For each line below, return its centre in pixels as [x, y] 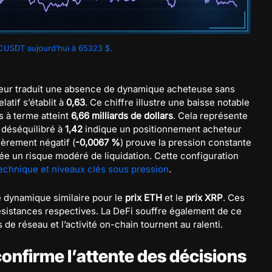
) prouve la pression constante [186, 142]
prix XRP [204, 197]
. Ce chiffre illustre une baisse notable [167, 102]
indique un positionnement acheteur [162, 129]
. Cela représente [210, 115]
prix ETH [144, 197]
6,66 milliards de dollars [122, 115]
